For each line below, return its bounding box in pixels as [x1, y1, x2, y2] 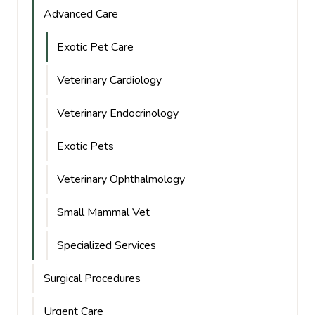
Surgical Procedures [44, 271, 141, 287]
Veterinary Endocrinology [57, 105, 179, 122]
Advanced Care [44, 6, 118, 22]
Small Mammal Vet [57, 205, 150, 221]
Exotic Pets [57, 139, 114, 155]
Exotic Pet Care [57, 39, 134, 56]
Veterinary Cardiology [57, 72, 162, 89]
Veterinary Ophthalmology [57, 172, 185, 188]
